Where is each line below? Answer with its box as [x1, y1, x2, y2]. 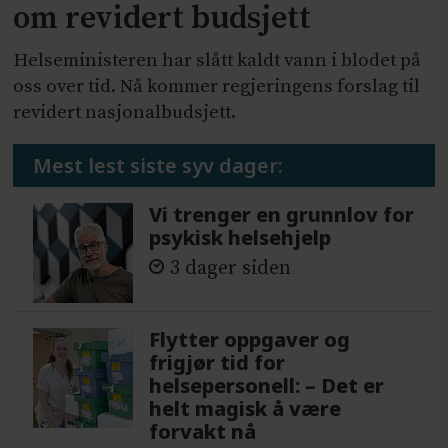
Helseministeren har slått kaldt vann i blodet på [13, 49, 422, 73]
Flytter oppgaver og [149, 325, 351, 353]
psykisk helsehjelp [149, 224, 332, 252]
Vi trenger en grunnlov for [149, 201, 415, 229]
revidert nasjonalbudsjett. [13, 101, 237, 125]
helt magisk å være [149, 394, 342, 422]
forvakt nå [149, 417, 257, 445]
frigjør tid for [149, 348, 286, 376]
